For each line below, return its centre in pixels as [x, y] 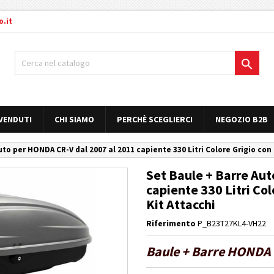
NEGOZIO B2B [242, 119]
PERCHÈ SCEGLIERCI [155, 119]
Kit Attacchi [181, 204]
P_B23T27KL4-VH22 [232, 223]
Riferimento [171, 223]
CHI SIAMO [74, 119]
